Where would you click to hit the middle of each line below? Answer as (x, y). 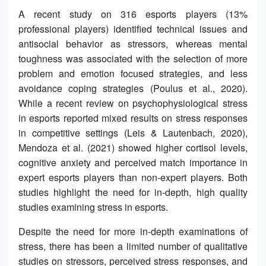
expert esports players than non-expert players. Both (133, 177)
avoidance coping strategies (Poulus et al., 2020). (133, 88)
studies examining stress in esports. (93, 207)
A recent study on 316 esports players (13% (133, 14)
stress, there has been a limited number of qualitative (133, 246)
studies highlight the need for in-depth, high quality (133, 192)
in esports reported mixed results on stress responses (133, 118)
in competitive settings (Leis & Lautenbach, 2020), (133, 132)
